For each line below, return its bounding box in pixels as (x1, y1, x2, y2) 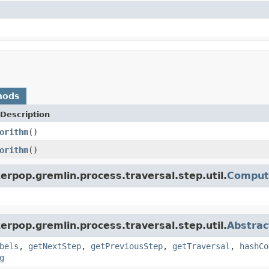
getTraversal (172, 241, 230, 251)
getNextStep (28, 241, 81, 251)
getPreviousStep (91, 241, 163, 251)
